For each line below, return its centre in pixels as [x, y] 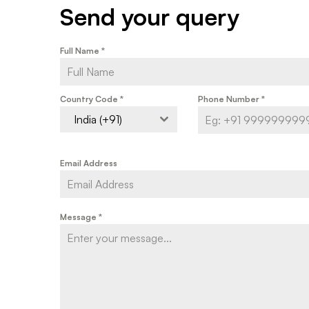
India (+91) [98, 119]
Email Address [89, 163]
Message [79, 217]
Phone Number [230, 99]
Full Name [81, 50]
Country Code [90, 99]
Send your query [150, 16]
